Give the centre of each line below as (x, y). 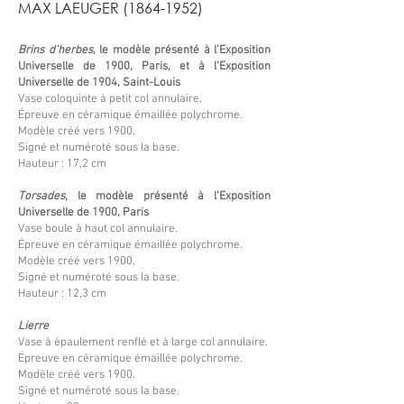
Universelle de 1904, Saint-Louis (99, 83)
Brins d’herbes (55, 50)
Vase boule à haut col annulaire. (98, 229)
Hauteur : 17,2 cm (62, 164)
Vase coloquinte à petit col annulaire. (110, 99)
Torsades (41, 197)
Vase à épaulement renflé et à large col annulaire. (143, 343)
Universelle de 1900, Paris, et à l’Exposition (144, 67)
